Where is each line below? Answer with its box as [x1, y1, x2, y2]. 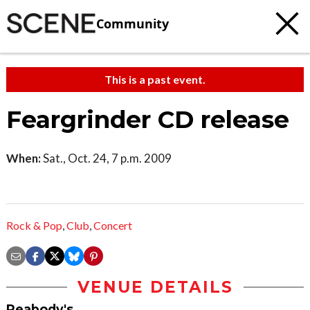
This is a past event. [104, 73, 206, 86]
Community [96, 15, 169, 32]
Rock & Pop [6, 219, 62, 232]
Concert [93, 219, 132, 232]
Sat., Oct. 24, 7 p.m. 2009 [41, 151, 172, 165]
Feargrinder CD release [6, 105, 289, 134]
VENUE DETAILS [77, 277, 233, 298]
